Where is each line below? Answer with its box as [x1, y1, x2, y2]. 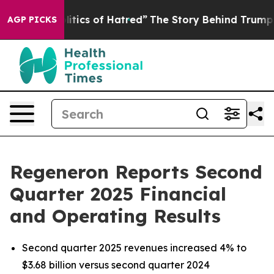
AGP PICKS [7, 14, 57, 25]
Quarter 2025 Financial [10, 182, 226, 206]
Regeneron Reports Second [10, 160, 262, 183]
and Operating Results [10, 204, 221, 228]
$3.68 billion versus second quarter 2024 [22, 259, 210, 271]
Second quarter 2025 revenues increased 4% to [22, 242, 246, 254]
